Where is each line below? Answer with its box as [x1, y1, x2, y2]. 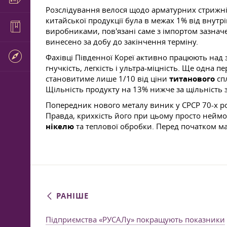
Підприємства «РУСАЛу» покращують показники [46, 214, 225, 224]
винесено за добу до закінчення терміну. [46, 36, 198, 47]
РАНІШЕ [54, 191, 89, 201]
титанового [169, 73, 215, 84]
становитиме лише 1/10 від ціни [46, 73, 169, 84]
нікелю [46, 121, 74, 132]
